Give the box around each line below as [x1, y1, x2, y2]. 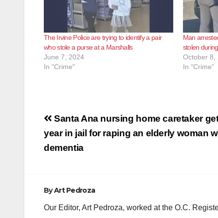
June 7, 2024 [44, 53, 84, 61]
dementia [44, 142, 84, 153]
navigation [43, 127, 122, 146]
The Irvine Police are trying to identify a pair [44, 33, 162, 41]
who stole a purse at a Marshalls [44, 43, 133, 51]
